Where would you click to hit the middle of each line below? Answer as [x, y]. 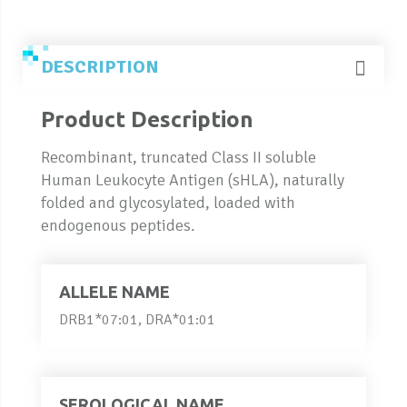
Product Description [147, 119]
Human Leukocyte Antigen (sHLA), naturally [193, 179]
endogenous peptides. [118, 225]
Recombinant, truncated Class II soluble [179, 157]
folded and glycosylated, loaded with [168, 202]
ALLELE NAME [114, 291]
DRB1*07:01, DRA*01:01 [137, 319]
